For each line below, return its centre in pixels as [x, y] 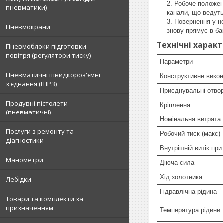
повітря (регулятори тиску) [48, 55]
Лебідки [19, 179]
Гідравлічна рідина [188, 191]
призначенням [30, 208]
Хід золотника [181, 177]
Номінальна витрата [190, 119]
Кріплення [175, 105]
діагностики [25, 140]
